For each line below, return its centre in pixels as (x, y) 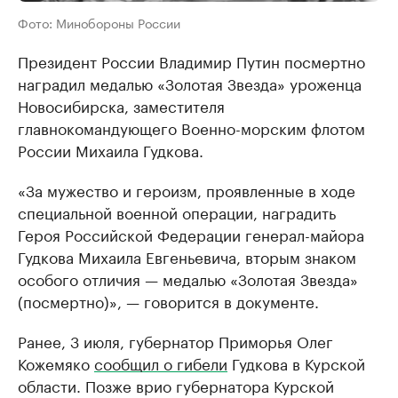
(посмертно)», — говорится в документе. (168, 301)
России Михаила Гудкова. (111, 150)
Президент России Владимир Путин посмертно (191, 61)
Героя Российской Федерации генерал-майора (191, 234)
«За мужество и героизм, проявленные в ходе (187, 190)
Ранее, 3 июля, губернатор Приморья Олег (175, 341)
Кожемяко (56, 363)
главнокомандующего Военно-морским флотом (191, 127)
